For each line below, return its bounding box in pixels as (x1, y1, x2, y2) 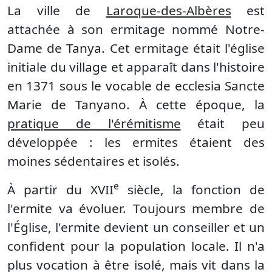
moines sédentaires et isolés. (7, 152, 180, 169)
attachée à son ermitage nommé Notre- (7, 21, 265, 38)
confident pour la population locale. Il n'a (7, 237, 265, 254)
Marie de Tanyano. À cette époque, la (7, 96, 265, 113)
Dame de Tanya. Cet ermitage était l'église (7, 39, 265, 56)
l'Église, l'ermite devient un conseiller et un (7, 219, 265, 236)
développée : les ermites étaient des (7, 134, 265, 151)
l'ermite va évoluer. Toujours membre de (7, 200, 265, 217)
